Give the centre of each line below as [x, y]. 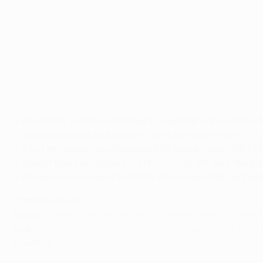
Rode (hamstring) [94, 242]
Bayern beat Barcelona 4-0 [79, 163]
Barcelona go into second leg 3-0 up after [111, 120]
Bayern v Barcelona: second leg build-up [89, 100]
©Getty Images [38, 109]
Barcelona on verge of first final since [102, 177]
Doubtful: [35, 242]
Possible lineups [49, 200]
